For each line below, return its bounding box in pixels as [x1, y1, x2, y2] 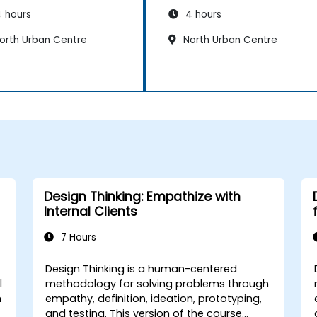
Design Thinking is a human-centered [45, 261, 238, 276]
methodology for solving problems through [45, 276, 270, 291]
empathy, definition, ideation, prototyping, [45, 291, 263, 306]
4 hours [183, 8, 221, 22]
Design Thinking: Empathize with [43, 188, 241, 205]
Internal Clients [43, 202, 137, 220]
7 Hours [57, 230, 96, 244]
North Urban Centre [180, 33, 277, 47]
